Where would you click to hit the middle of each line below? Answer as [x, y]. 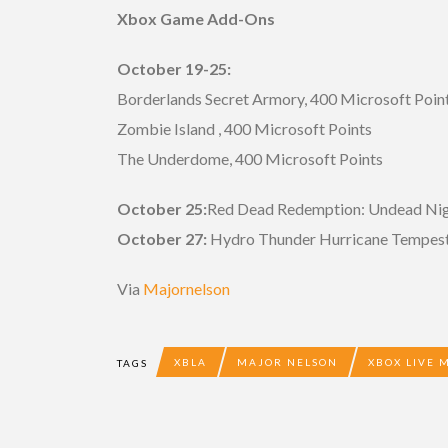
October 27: [162, 238]
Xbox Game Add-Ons [196, 18]
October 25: [162, 208]
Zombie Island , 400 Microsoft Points [244, 128]
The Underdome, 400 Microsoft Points [250, 158]
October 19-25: [174, 68]
